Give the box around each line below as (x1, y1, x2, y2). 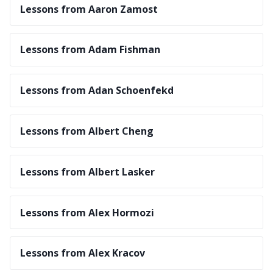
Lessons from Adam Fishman (20, 43, 160, 57)
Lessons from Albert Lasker (20, 165, 155, 179)
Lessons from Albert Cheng (20, 124, 154, 138)
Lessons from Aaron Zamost (20, 2, 158, 16)
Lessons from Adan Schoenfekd (20, 83, 174, 97)
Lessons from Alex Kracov (20, 246, 145, 260)
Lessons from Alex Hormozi (20, 205, 154, 219)
